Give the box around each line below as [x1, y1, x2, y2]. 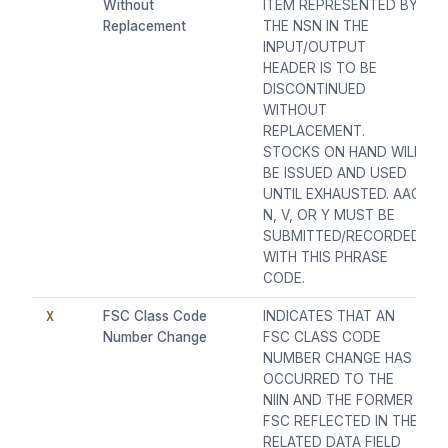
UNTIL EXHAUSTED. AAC [263, 186, 422, 203]
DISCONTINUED [263, 81, 367, 98]
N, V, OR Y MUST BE [263, 207, 396, 224]
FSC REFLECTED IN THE [263, 413, 419, 430]
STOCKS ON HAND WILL [263, 144, 422, 161]
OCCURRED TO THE [263, 371, 395, 388]
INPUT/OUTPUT [263, 39, 367, 56]
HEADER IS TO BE [263, 60, 378, 77]
